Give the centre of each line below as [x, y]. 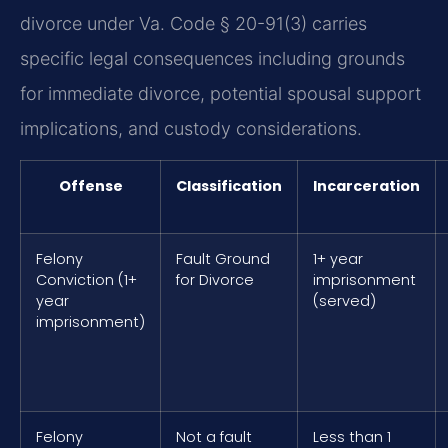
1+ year [338, 259]
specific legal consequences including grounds [212, 58]
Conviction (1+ [86, 280]
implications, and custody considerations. [191, 128]
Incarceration [366, 186]
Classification [229, 186]
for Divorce [215, 280]
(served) [344, 301]
